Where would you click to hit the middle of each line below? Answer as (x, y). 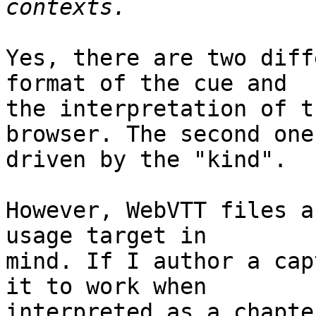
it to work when (106, 287)
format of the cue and (146, 84)
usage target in (106, 236)
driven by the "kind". (146, 160)
